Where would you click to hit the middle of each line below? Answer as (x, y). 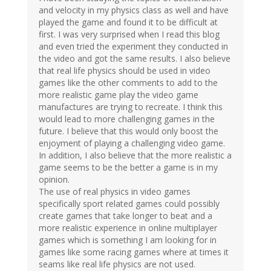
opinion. (54, 180)
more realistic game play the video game (119, 95)
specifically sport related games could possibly (129, 204)
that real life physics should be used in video (125, 71)
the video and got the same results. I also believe (135, 59)
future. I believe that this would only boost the (129, 131)
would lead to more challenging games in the (127, 119)
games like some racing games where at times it (134, 252)
